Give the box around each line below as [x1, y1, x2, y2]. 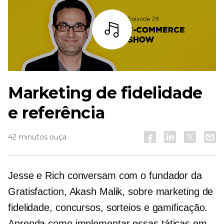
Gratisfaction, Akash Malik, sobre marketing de [8, 186, 213, 197]
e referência [8, 103, 105, 123]
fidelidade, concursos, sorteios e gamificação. [8, 202, 208, 213]
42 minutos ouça [8, 132, 66, 142]
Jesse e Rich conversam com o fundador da [8, 170, 202, 181]
